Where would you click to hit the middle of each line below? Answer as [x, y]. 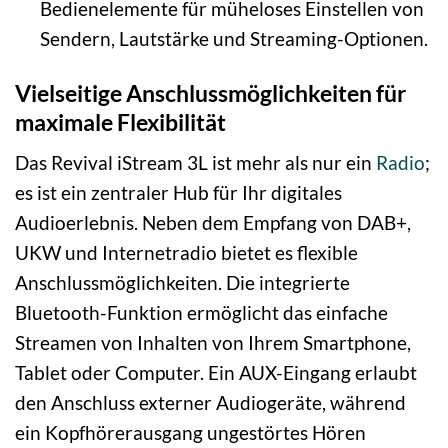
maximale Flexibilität [120, 121]
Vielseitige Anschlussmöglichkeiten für [210, 92]
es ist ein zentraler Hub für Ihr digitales [178, 193]
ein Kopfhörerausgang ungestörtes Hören [190, 433]
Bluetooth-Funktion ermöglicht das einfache [201, 313]
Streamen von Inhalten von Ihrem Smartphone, [213, 343]
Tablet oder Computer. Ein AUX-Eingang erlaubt [216, 373]
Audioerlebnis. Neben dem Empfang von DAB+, [213, 223]
